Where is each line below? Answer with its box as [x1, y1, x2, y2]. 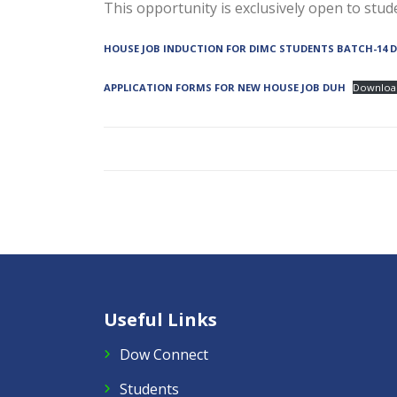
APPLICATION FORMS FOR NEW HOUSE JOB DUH [104, 81, 346, 94]
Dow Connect [120, 345, 208, 364]
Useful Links [104, 307, 217, 331]
